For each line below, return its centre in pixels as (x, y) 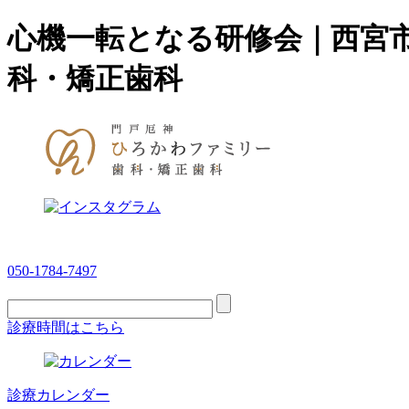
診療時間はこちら (66, 327)
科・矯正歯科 (95, 79)
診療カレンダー (58, 394)
